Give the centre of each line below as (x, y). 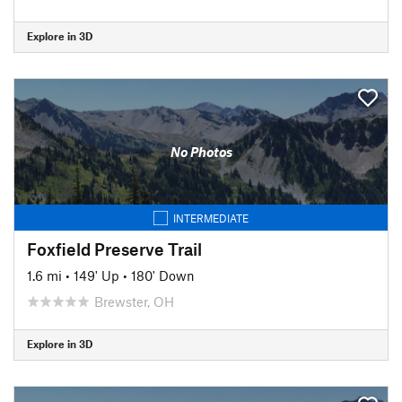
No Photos (201, 152)
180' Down (163, 275)
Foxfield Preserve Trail (114, 249)
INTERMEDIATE (211, 218)
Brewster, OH (134, 301)
